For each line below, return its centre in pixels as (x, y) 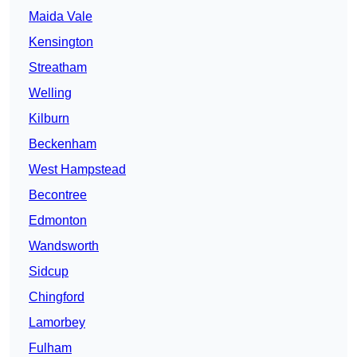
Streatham (58, 68)
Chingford (57, 297)
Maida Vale (61, 17)
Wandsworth (64, 246)
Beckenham (63, 144)
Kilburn (49, 119)
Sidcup (49, 272)
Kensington (61, 42)
